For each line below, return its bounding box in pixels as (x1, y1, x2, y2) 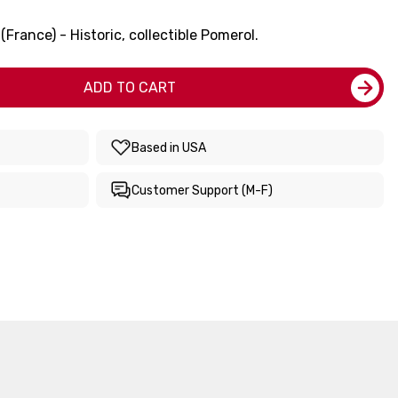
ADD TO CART (84, 79, 176, 96)
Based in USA (131, 139, 206, 155)
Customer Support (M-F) (131, 182, 273, 198)
